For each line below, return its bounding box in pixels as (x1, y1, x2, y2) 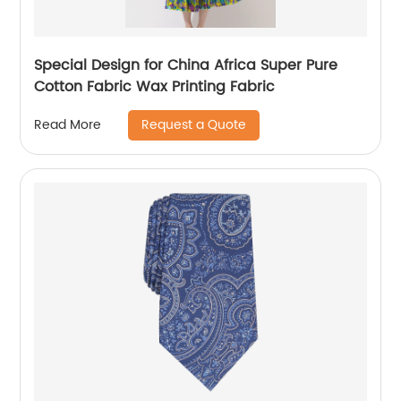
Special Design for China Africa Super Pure (34, 53, 338, 77)
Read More (34, 115, 102, 135)
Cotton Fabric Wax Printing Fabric (34, 74, 276, 98)
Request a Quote (141, 114, 247, 135)
